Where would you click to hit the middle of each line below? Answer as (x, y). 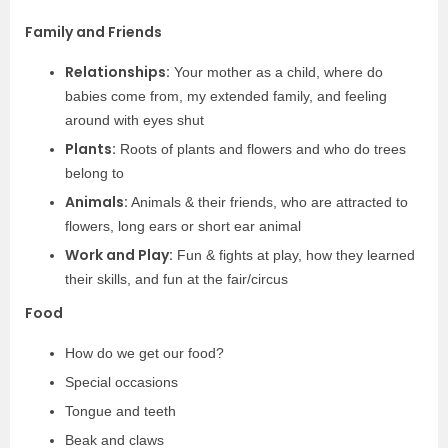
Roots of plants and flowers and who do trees (261, 149)
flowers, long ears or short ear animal (183, 226)
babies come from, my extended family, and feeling (226, 96)
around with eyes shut (134, 120)
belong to (94, 173)
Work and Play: (119, 255)
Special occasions (121, 382)
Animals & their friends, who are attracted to (268, 202)
